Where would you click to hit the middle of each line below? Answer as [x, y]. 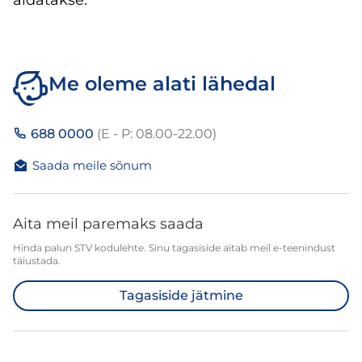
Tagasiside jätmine [181, 295]
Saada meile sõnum [92, 165]
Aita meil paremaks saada [108, 224]
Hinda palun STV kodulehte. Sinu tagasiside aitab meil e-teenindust [174, 248]
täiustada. [37, 261]
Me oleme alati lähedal [162, 84]
